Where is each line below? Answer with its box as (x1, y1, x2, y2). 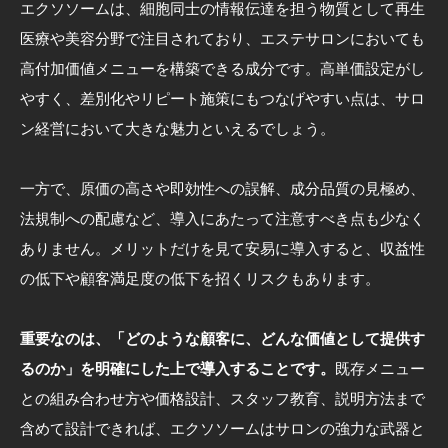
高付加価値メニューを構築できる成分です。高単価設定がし (20, 59, 425, 77)
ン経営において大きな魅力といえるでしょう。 (20, 119, 335, 137)
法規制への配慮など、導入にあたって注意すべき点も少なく (20, 209, 425, 227)
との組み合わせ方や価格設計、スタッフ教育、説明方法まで (20, 389, 425, 407)
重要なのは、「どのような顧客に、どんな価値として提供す (20, 329, 425, 347)
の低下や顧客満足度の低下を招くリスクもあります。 (20, 269, 380, 287)
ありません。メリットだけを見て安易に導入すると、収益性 (20, 239, 425, 257)
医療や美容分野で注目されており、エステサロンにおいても (20, 29, 425, 47)
